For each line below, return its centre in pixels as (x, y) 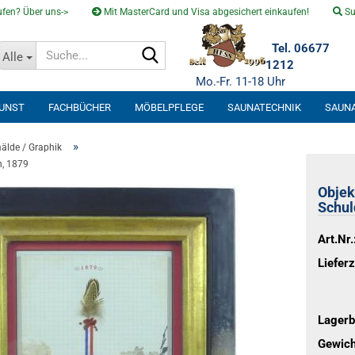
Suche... (185, 48)
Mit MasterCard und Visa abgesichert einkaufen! (205, 12)
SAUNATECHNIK (264, 107)
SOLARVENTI (38, 139)
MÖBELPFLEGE (169, 107)
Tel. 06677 (300, 48)
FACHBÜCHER (80, 107)
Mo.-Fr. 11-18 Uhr (238, 82)
